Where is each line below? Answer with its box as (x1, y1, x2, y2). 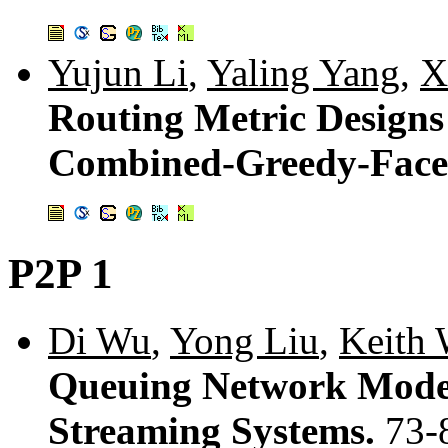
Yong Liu (170, 319, 319, 363)
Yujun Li (48, 50, 188, 94)
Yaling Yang (207, 50, 400, 94)
